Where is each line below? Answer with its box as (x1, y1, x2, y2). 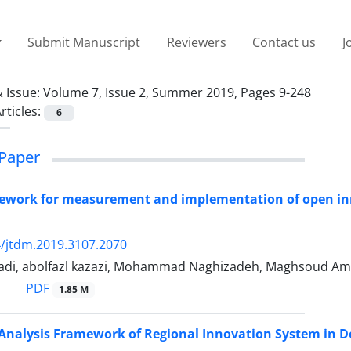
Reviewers (166, 33, 226, 51)
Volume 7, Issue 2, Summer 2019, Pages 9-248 (43, 83, 311, 101)
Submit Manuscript (27, 33, 141, 51)
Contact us (252, 33, 317, 51)
